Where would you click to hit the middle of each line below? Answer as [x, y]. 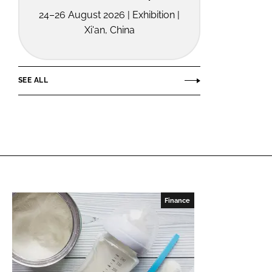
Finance [178, 200]
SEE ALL [33, 80]
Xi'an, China [109, 30]
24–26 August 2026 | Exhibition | [109, 15]
